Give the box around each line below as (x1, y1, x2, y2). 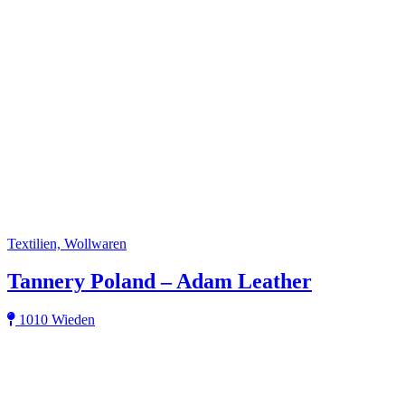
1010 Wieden (15, 312, 95, 328)
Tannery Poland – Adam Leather (7, 269, 312, 294)
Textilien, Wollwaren (7, 235, 127, 251)
